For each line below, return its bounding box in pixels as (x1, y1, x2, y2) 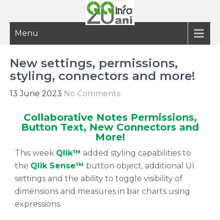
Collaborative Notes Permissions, (23, 111, 197, 123)
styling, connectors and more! (10, 69, 195, 83)
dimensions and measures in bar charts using (15, 187, 190, 196)
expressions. (15, 199, 61, 209)
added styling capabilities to (83, 148, 191, 158)
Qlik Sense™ (30, 161, 84, 170)
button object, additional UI (84, 161, 194, 170)
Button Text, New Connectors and (21, 121, 199, 133)
